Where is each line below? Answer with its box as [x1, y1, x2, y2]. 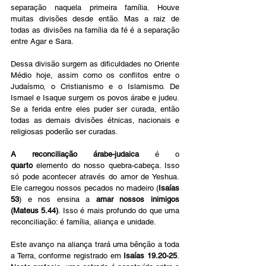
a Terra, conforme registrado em [11, 251, 124, 260]
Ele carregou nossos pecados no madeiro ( [11, 183, 159, 192]
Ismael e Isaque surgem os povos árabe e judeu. [11, 93, 179, 102]
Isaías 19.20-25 [123, 251, 178, 260]
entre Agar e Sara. [11, 36, 74, 46]
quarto [11, 160, 33, 170]
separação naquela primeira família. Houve [11, 2, 179, 12]
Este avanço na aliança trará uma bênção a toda [11, 239, 179, 249]
